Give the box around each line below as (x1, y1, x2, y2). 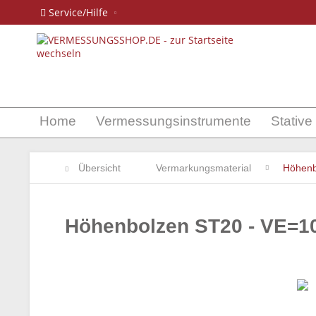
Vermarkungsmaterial (156, 162, 251, 174)
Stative (271, 114, 312, 128)
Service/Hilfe (46, 6, 111, 19)
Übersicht (78, 162, 121, 174)
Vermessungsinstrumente (96, 114, 251, 128)
